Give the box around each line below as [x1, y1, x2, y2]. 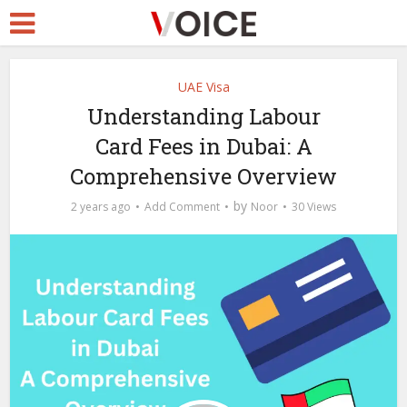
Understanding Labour [86, 102, 321, 131]
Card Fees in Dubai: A [94, 132, 313, 161]
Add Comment [144, 199, 220, 214]
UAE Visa [177, 78, 230, 95]
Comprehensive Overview [70, 162, 337, 191]
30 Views [292, 199, 336, 214]
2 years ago [71, 199, 131, 214]
